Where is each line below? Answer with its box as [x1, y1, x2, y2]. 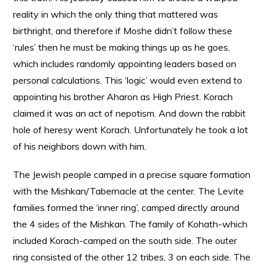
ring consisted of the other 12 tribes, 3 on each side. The [13, 251, 251, 263]
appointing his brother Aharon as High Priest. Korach [13, 91, 233, 103]
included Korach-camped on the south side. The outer [13, 235, 237, 246]
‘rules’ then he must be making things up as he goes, [13, 41, 230, 53]
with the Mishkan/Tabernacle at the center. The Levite [13, 185, 245, 197]
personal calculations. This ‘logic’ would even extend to [13, 74, 243, 86]
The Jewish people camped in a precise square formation [13, 169, 251, 180]
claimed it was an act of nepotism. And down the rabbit [13, 107, 246, 119]
